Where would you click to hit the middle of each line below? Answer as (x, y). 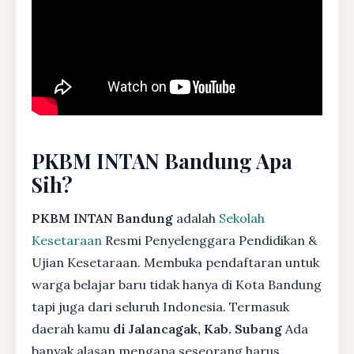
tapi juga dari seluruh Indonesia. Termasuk (160, 306)
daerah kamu (72, 328)
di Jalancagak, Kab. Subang (198, 328)
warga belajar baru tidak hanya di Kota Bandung (177, 284)
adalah (196, 218)
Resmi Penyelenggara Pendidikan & (209, 240)
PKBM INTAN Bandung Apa (162, 160)
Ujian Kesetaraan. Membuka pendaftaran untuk (175, 262)
